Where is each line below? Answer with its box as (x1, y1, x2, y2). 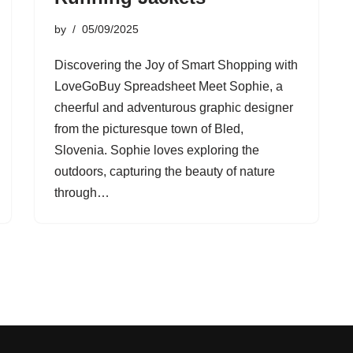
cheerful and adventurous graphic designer (54, 101, 293, 114)
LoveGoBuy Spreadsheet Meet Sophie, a (54, 80, 283, 93)
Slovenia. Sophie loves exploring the (54, 143, 259, 157)
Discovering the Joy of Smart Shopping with (54, 58, 298, 72)
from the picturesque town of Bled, (54, 122, 243, 136)
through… (54, 186, 113, 199)
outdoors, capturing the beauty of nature (54, 165, 275, 178)
